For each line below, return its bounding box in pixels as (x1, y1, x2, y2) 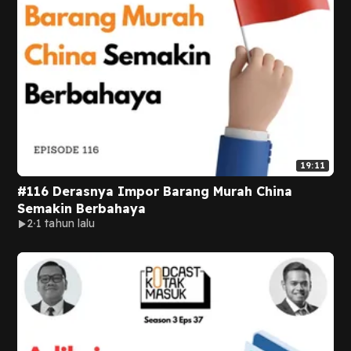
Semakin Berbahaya (17, 201, 146, 216)
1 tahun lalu (36, 216, 96, 230)
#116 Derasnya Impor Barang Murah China (17, 183, 292, 199)
